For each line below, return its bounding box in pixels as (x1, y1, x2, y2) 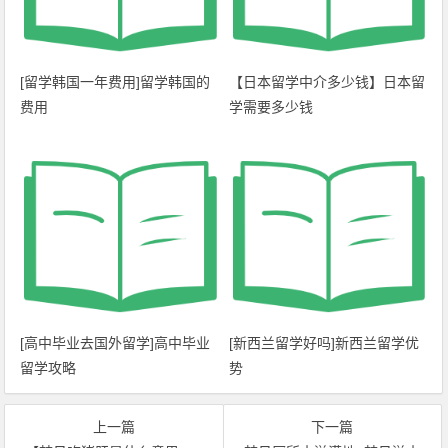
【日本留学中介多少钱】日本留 (228, 74, 425, 91)
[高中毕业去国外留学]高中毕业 (20, 334, 211, 351)
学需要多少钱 (228, 99, 313, 116)
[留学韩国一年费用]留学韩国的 (20, 74, 211, 91)
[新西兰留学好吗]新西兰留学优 (228, 334, 419, 351)
